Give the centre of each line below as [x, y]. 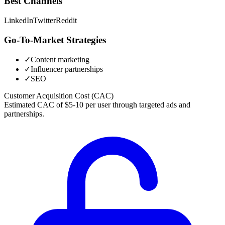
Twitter [44, 20]
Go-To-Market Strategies [55, 40]
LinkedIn [19, 20]
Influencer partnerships [67, 69]
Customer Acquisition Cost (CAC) [59, 96]
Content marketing [60, 60]
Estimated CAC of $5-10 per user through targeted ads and [97, 105]
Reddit [66, 20]
